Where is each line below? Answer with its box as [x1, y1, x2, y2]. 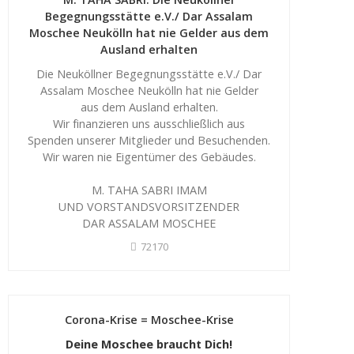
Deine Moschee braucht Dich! [66, 336, 233, 352]
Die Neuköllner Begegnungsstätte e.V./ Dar [36, 66, 262, 81]
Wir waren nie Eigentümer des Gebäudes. [42, 149, 256, 164]
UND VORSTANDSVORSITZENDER [58, 198, 240, 214]
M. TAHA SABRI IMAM [91, 182, 207, 198]
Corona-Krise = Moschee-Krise [64, 311, 234, 327]
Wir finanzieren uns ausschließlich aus [53, 115, 246, 131]
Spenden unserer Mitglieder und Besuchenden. [28, 132, 271, 148]
